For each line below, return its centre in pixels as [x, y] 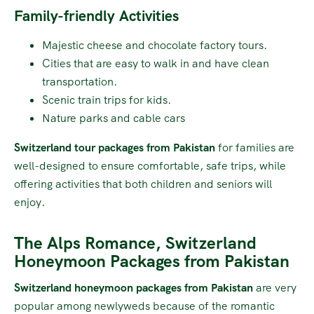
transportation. [80, 81]
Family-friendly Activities [96, 15]
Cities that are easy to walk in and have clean [156, 63]
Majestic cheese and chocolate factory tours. [155, 45]
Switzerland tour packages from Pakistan [115, 147]
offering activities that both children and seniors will [143, 184]
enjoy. [29, 202]
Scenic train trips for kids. [107, 100]
